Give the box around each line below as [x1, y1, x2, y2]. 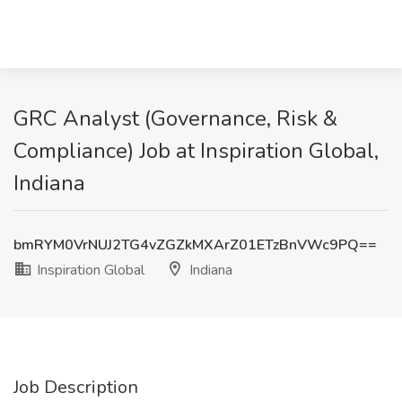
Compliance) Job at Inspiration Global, [13, 136, 379, 165]
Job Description [13, 375, 138, 399]
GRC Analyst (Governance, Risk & [13, 104, 337, 133]
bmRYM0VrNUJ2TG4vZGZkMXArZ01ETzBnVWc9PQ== [13, 235, 377, 255]
